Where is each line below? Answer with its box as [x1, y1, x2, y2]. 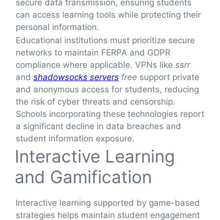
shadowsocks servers [33, 72, 119, 82]
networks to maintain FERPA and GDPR [16, 47, 170, 57]
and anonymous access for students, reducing [16, 84, 199, 94]
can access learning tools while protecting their [16, 9, 201, 20]
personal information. [16, 22, 99, 32]
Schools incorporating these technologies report [16, 109, 204, 119]
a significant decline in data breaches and [16, 121, 181, 131]
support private [137, 72, 199, 82]
